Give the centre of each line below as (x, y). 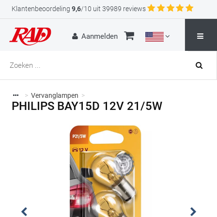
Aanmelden (100, 36)
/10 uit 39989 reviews (113, 9)
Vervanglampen (54, 95)
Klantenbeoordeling (41, 9)
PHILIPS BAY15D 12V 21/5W (87, 106)
